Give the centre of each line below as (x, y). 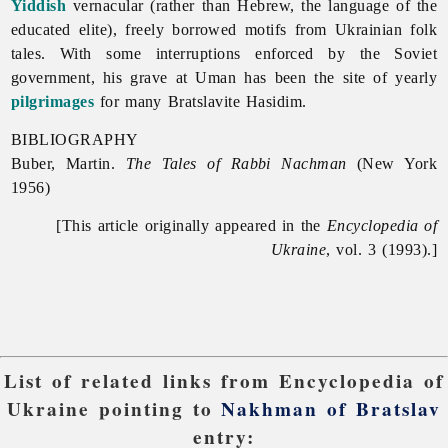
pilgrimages (52, 101)
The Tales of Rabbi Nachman (236, 163)
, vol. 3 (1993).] (382, 249)
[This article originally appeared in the (191, 225)
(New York (392, 163)
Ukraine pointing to (114, 409)
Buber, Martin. (68, 163)
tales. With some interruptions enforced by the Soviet (224, 53)
